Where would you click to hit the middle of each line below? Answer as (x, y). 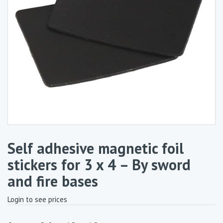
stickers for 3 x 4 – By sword (99, 165)
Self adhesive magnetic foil (96, 148)
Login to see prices (37, 199)
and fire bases (53, 181)
